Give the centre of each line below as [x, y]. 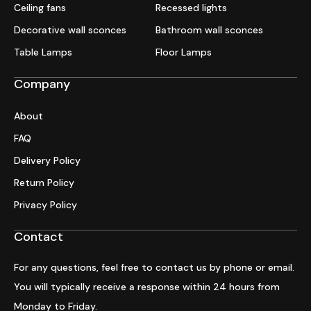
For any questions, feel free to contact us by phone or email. [154, 268]
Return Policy [44, 183]
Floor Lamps [184, 52]
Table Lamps [43, 52]
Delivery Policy [47, 161]
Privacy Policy [45, 205]
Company [42, 84]
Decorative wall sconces [70, 30]
